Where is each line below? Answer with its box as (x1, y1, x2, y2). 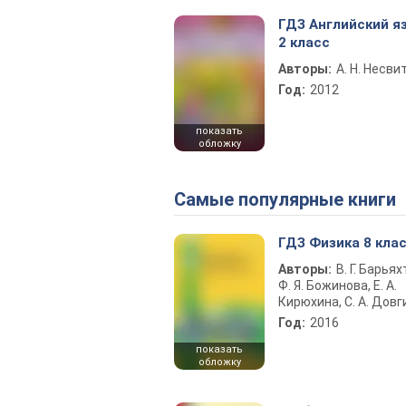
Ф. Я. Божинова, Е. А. (278, 278, 397, 293)
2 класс (278, 34, 330, 51)
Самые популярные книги (186, 188, 396, 210)
